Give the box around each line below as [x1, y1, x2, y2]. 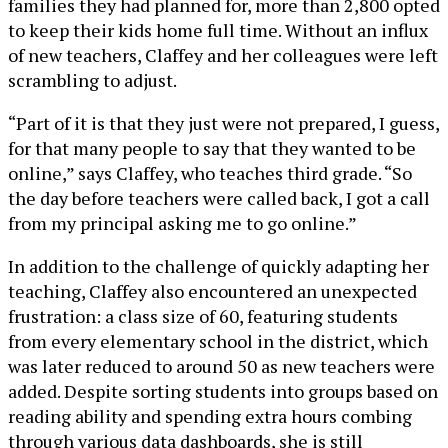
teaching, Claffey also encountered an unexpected [8, 279, 417, 303]
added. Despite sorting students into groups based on [8, 379, 438, 403]
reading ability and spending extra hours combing [8, 404, 412, 428]
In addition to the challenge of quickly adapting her [8, 254, 429, 278]
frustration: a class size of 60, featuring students [8, 304, 398, 328]
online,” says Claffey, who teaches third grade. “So [8, 161, 412, 185]
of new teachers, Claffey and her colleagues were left [8, 43, 438, 67]
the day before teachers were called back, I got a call [8, 186, 430, 210]
